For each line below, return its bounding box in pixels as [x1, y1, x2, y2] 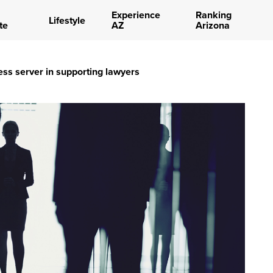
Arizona [195, 18, 230, 32]
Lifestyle [48, 13, 85, 27]
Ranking [195, 8, 232, 22]
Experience [111, 8, 160, 22]
